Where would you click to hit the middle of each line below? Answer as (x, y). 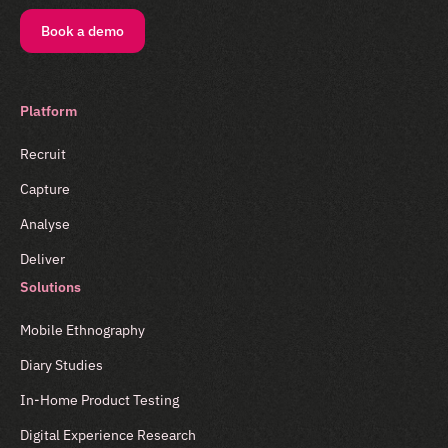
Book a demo (82, 31)
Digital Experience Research (108, 435)
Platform (48, 111)
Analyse (45, 224)
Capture (45, 189)
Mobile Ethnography (82, 330)
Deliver (42, 259)
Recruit (43, 154)
